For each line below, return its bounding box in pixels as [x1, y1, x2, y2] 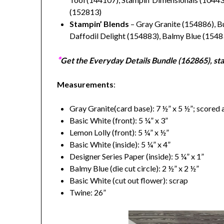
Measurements [57, 79, 114, 89]
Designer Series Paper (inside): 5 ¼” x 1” [69, 151, 204, 161]
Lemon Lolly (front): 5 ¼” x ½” [69, 127, 169, 137]
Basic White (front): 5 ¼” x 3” [69, 115, 168, 125]
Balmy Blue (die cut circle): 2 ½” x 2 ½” [69, 163, 199, 173]
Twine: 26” [69, 187, 106, 197]
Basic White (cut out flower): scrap [69, 175, 188, 185]
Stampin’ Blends [69, 19, 129, 29]
